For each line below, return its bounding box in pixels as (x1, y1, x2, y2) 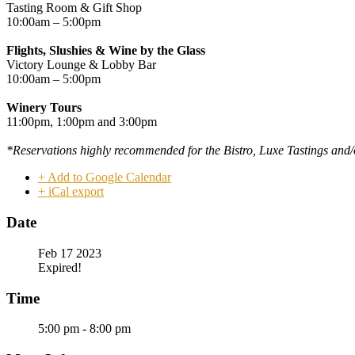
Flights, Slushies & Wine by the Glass (6, 44, 205, 58)
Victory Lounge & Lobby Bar (6, 58, 156, 72)
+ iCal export (38, 185, 104, 199)
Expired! (38, 260, 82, 274)
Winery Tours (6, 101, 82, 115)
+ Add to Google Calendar (38, 170, 171, 185)
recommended (114, 143, 185, 158)
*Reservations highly (6, 143, 114, 158)
